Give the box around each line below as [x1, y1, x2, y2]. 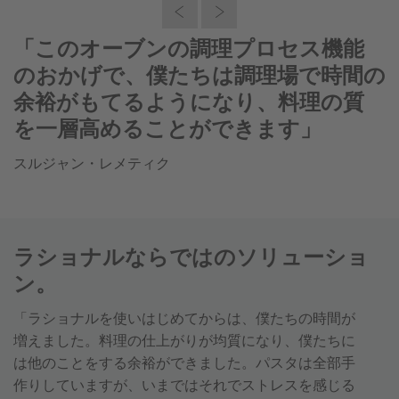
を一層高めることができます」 [13, 119, 322, 142]
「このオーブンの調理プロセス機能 [13, 39, 364, 61]
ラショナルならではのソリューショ [13, 248, 369, 270]
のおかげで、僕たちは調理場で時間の [13, 66, 386, 88]
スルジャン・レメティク [13, 158, 170, 173]
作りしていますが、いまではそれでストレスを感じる [13, 379, 355, 395]
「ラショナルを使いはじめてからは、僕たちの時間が [13, 313, 355, 328]
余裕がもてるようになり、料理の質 [13, 93, 364, 115]
